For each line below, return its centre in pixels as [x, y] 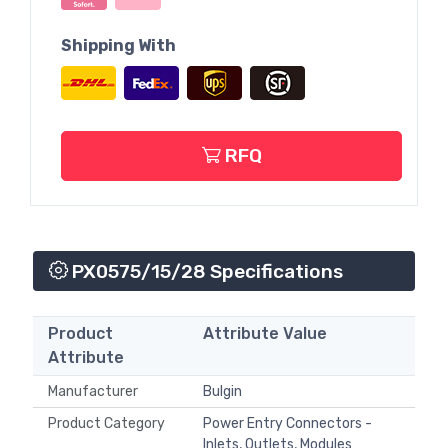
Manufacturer [96, 392]
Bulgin [222, 392]
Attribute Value [265, 334]
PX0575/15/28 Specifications [205, 272]
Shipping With [118, 45]
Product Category [109, 424]
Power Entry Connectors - [287, 424]
